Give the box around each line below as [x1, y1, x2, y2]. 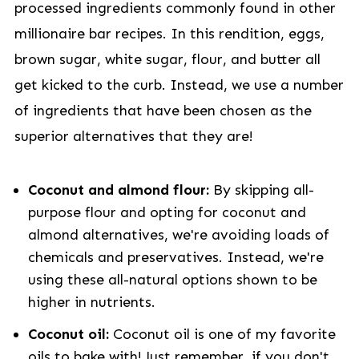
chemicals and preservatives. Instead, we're [27, 248, 324, 266]
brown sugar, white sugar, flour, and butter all [14, 50, 321, 68]
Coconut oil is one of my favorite [108, 325, 336, 343]
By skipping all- [212, 181, 314, 199]
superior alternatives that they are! [14, 127, 253, 145]
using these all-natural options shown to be [27, 271, 317, 288]
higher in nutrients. [27, 293, 155, 311]
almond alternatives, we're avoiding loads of [27, 226, 329, 244]
